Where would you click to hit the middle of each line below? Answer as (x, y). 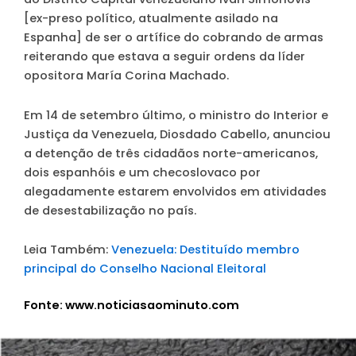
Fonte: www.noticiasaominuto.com (132, 306)
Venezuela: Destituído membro (205, 250)
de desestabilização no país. (110, 210)
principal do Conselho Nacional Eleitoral (145, 269)
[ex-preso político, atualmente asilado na (151, 19)
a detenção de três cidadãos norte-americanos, (171, 153)
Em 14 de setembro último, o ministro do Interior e (176, 115)
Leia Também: (68, 250)
